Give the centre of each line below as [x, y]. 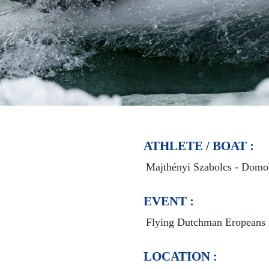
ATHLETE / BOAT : [198, 146]
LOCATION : [180, 257]
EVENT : [168, 201]
